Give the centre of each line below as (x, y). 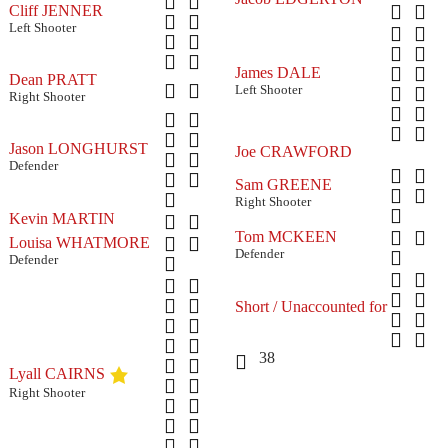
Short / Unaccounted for (311, 306)
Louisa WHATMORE (79, 242)
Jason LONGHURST (78, 148)
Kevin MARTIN (62, 218)
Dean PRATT (53, 79)
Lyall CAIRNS (57, 373)
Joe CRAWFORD (293, 151)
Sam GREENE (283, 184)
